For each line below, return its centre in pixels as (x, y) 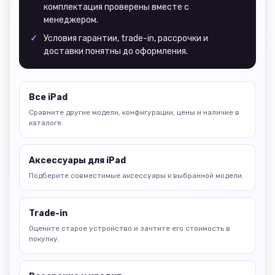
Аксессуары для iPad (77, 161)
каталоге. (46, 123)
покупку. (44, 239)
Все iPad (48, 97)
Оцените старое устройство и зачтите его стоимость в (130, 228)
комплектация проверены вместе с (116, 7)
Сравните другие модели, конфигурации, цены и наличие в (134, 112)
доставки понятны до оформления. (116, 51)
